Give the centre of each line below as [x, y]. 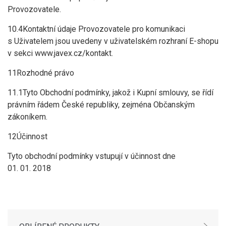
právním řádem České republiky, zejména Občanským [101, 105]
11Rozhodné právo [41, 73]
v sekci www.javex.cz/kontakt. [60, 53]
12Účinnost [27, 136]
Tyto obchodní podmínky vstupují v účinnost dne [92, 156]
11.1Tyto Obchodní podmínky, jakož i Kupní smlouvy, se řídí [110, 93]
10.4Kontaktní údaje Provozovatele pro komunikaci [96, 29]
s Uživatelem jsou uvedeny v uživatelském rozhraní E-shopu [113, 41]
